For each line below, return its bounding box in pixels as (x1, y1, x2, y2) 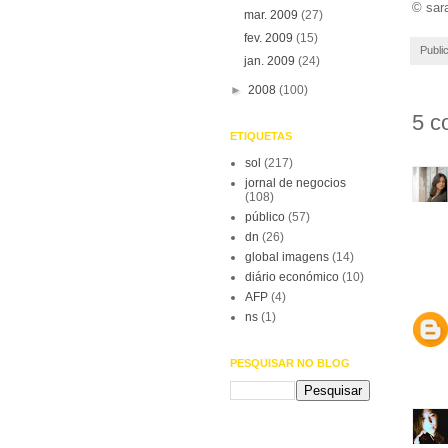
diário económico (245, 270, 339, 284)
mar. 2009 (244, 8, 302, 22)
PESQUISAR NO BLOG (230, 357, 350, 369)
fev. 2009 (244, 31, 297, 45)
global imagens (245, 250, 329, 264)
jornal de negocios (245, 176, 346, 190)
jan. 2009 (244, 54, 299, 68)
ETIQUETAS (230, 130, 292, 142)
